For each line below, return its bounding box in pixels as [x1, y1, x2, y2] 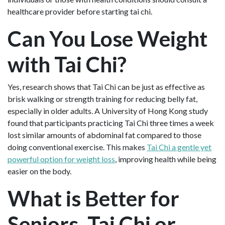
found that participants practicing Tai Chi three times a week [8, 118, 214, 128]
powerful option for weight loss [8, 154, 115, 164]
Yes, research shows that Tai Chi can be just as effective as [8, 81, 205, 91]
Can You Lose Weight [8, 25, 207, 51]
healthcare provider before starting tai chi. [8, 6, 152, 16]
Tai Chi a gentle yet [147, 142, 211, 152]
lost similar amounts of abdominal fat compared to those [8, 130, 201, 140]
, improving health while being [115, 154, 216, 164]
